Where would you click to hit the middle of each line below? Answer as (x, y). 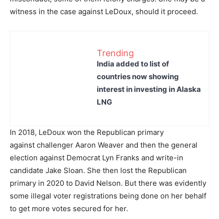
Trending (115, 53)
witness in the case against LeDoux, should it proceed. (104, 11)
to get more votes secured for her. (69, 208)
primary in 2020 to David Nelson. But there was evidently (108, 183)
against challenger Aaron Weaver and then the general (104, 145)
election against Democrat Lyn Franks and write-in (97, 158)
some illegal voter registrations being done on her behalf (108, 196)
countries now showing (138, 76)
